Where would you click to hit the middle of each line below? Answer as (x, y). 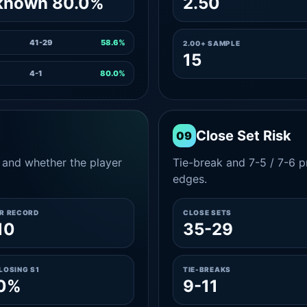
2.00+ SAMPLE (211, 43)
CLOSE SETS (207, 212)
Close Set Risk (243, 136)
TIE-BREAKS (207, 269)
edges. (189, 179)
